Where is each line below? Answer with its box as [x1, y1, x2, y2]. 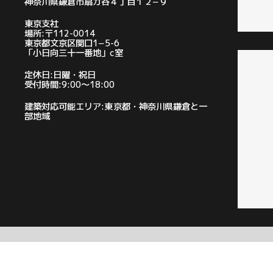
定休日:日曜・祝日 [24, 69, 96, 82]
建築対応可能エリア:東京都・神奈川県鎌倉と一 [24, 101, 207, 113]
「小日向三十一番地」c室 [24, 47, 123, 60]
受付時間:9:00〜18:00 [24, 79, 115, 91]
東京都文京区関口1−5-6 [24, 37, 119, 50]
